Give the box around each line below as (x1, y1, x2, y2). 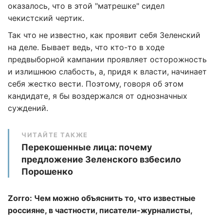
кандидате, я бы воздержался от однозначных (8, 91, 187, 101)
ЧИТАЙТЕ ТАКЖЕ (21, 131, 88, 139)
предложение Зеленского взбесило (21, 154, 181, 164)
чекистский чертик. (8, 13, 84, 23)
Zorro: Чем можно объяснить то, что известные (8, 193, 196, 203)
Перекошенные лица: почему (21, 142, 152, 152)
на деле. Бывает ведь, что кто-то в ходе (8, 42, 164, 52)
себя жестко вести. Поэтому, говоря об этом (8, 79, 183, 89)
